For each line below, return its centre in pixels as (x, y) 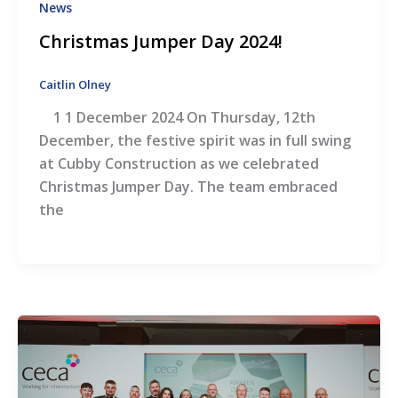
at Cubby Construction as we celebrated (179, 164)
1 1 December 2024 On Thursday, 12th (177, 118)
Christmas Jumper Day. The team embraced (188, 187)
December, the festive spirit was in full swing (195, 141)
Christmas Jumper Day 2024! (160, 41)
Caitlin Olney (75, 84)
